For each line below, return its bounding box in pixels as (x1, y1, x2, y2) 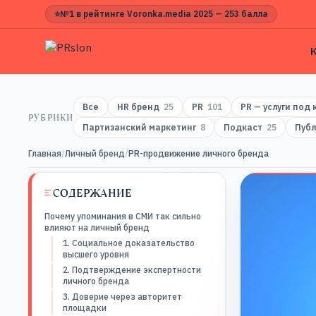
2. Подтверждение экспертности (63, 265, 201, 275)
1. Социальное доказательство (63, 238, 195, 248)
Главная (28, 148, 61, 159)
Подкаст (224, 122, 263, 133)
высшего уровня (63, 249, 129, 260)
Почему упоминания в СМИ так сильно (44, 211, 201, 221)
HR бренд (117, 102, 160, 112)
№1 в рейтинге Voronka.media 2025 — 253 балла (60, 8, 268, 19)
